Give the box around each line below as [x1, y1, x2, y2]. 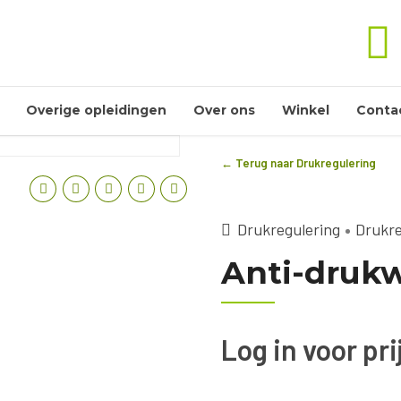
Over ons [193, 102, 255, 118]
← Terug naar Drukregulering [221, 156, 377, 170]
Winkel [282, 102, 329, 118]
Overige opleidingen [26, 102, 166, 118]
